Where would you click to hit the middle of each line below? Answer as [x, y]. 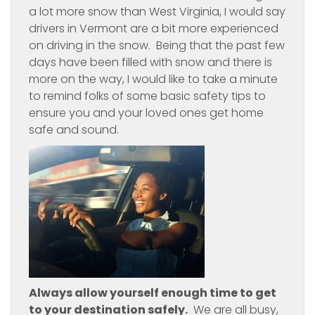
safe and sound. [74, 130]
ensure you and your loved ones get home [146, 113]
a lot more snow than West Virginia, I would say [157, 12]
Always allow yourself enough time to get [153, 292]
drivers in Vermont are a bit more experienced [154, 28]
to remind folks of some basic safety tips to [147, 96]
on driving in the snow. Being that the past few [157, 45]
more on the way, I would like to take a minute [153, 79]
